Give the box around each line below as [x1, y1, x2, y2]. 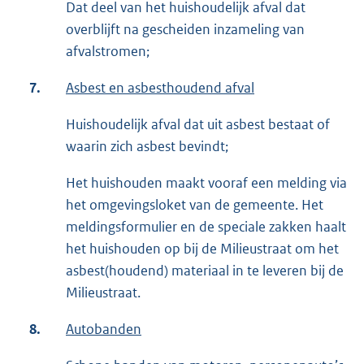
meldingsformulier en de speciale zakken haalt [66, 218, 346, 236]
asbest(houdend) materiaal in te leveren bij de [66, 262, 344, 280]
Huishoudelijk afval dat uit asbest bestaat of [66, 115, 330, 134]
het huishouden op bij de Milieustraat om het [66, 240, 339, 258]
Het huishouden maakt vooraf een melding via [66, 174, 347, 193]
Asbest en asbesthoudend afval [66, 79, 254, 97]
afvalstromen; [66, 42, 149, 61]
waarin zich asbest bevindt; [66, 137, 228, 156]
